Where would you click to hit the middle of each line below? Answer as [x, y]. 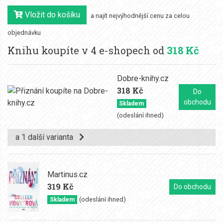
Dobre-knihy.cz [143, 78]
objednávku [24, 33]
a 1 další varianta [47, 137]
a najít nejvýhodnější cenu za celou [140, 16]
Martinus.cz [67, 175]
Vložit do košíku [52, 15]
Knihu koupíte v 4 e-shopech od [87, 50]
